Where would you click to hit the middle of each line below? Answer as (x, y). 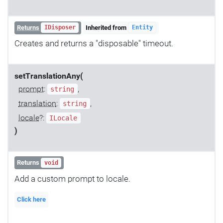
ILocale (63, 118)
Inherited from (107, 27)
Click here (32, 200)
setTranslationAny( (49, 76)
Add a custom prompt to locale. (72, 178)
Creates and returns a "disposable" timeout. (94, 44)
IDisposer (60, 28)
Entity (142, 28)
